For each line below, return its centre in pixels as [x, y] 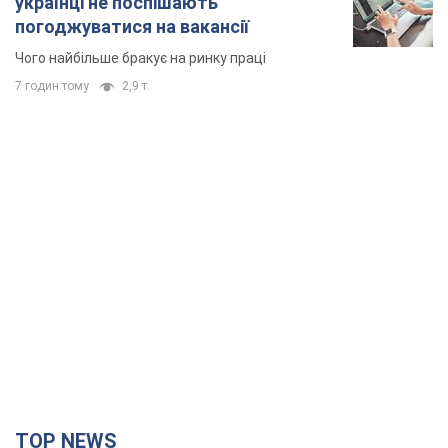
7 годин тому [52, 85]
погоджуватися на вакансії [132, 26]
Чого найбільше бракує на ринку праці [140, 57]
